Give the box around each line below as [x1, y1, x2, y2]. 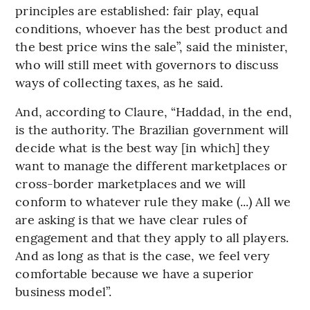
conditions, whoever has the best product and [15, 19, 288, 37]
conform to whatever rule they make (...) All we [15, 192, 291, 210]
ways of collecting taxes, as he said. [15, 73, 224, 91]
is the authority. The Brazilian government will [15, 120, 289, 138]
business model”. [15, 282, 111, 300]
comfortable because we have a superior [15, 264, 254, 282]
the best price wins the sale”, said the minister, [15, 37, 289, 55]
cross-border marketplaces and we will [15, 174, 246, 192]
